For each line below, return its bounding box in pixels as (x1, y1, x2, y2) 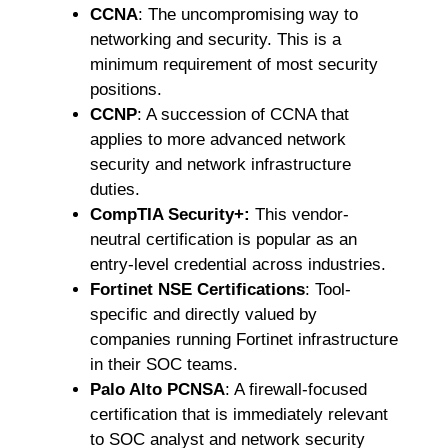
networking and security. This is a (90, 29, 341, 49)
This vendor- (250, 204, 349, 224)
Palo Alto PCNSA (90, 379, 225, 399)
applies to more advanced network (90, 129, 346, 149)
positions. (90, 79, 167, 99)
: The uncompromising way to (138, 4, 358, 24)
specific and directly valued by (90, 304, 317, 324)
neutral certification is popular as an (90, 229, 357, 249)
